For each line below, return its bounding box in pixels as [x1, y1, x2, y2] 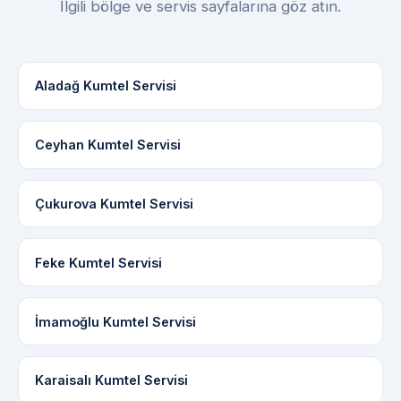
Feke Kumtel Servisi [34, 254, 162, 270]
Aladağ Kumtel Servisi [34, 78, 176, 94]
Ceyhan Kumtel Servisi [34, 137, 181, 153]
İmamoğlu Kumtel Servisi [34, 313, 196, 329]
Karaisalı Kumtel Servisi [34, 372, 188, 388]
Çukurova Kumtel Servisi [34, 195, 193, 211]
